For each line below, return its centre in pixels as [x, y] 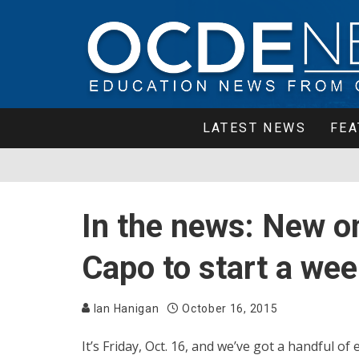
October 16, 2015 [230, 309]
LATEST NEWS [254, 128]
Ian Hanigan [125, 309]
